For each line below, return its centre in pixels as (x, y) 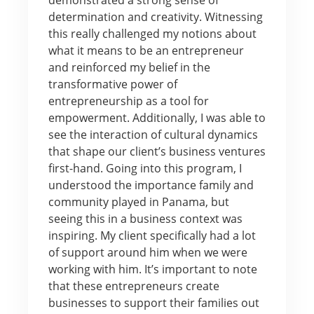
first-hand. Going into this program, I (145, 168)
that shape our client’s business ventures (157, 151)
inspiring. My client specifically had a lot (152, 235)
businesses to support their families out (153, 302)
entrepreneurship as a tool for (128, 101)
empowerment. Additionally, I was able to (157, 117)
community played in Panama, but (138, 202)
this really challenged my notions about (152, 33)
